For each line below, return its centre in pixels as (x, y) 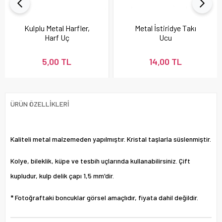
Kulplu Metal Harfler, (57, 28)
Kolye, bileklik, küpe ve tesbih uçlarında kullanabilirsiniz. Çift (100, 161)
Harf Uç (57, 37)
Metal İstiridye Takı (165, 28)
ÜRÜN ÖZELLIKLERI (40, 104)
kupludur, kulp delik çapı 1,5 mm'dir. (62, 175)
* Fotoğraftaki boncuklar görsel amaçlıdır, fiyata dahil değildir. (104, 197)
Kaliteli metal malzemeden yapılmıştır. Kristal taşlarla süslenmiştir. (111, 139)
